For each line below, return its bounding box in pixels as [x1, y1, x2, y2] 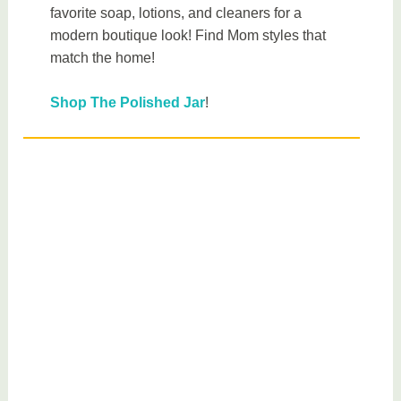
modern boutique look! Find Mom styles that [50, 27, 327, 43]
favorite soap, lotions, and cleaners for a [50, 4, 303, 21]
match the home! [50, 49, 156, 65]
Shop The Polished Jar [50, 95, 206, 111]
